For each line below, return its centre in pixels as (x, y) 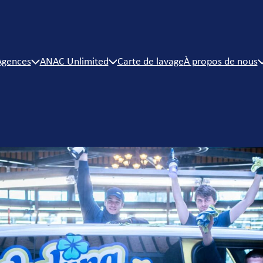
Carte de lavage (150, 62)
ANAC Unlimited (74, 62)
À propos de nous (220, 62)
